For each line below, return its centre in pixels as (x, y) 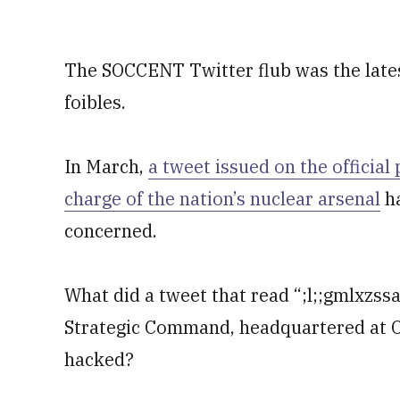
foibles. (95, 102)
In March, (106, 167)
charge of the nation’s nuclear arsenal (222, 199)
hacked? (99, 359)
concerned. (111, 231)
